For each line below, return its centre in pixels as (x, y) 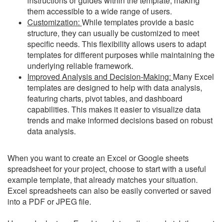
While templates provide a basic (138, 22)
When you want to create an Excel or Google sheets (98, 158)
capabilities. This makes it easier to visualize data (114, 109)
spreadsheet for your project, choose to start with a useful (107, 169)
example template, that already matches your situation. (103, 180)
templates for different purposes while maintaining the (121, 55)
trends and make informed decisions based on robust (120, 120)
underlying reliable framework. (80, 66)
